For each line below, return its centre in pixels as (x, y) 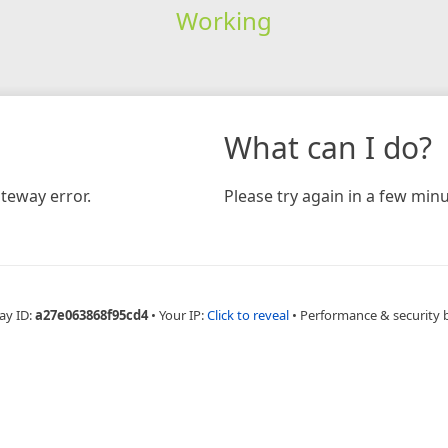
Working (223, 20)
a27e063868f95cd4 (91, 314)
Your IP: (182, 314)
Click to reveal (247, 314)
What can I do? (328, 147)
